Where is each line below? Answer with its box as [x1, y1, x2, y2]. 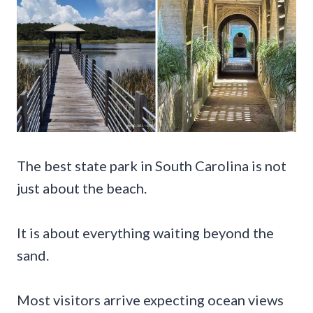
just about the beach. [17, 179, 147, 196]
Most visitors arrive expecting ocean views [17, 291, 284, 308]
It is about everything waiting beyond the [17, 224, 274, 241]
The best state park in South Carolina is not [17, 156, 286, 174]
